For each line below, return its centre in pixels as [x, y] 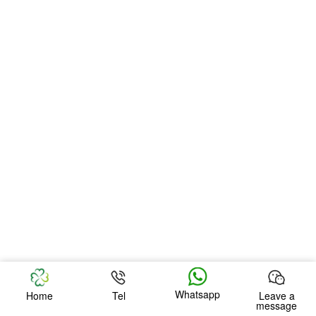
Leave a [276, 296]
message [276, 305]
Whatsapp [197, 294]
